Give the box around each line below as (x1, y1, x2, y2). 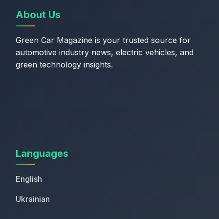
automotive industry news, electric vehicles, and (16, 47, 194, 57)
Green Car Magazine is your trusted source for (16, 35, 191, 45)
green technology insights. (16, 60, 113, 69)
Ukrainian (16, 194, 50, 204)
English (16, 174, 42, 184)
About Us (16, 9, 61, 21)
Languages (16, 148, 68, 159)
